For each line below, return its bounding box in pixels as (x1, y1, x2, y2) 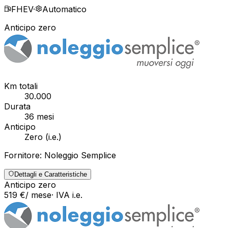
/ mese (25, 189, 51, 200)
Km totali (4, 80, 38, 91)
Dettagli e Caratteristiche (14, 170, 87, 178)
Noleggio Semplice (44, 150, 116, 160)
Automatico (42, 4, 87, 14)
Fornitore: (4, 150, 44, 160)
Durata (4, 101, 31, 111)
